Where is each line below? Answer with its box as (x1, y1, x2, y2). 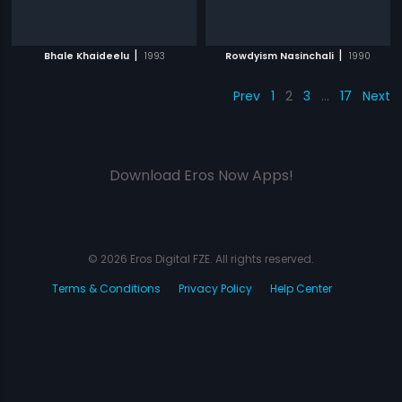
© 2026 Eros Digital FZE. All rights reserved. (88, 251, 314, 267)
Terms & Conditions (52, 281, 161, 296)
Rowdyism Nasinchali (224, 49, 334, 63)
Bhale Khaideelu (43, 49, 129, 63)
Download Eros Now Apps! (109, 165, 293, 186)
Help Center (270, 281, 332, 296)
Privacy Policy (179, 281, 252, 296)
